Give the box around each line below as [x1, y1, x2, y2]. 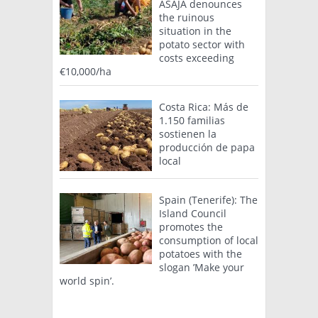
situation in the [159, 24, 231, 38]
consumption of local [159, 234, 258, 248]
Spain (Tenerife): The [159, 193, 258, 207]
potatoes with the [159, 247, 242, 261]
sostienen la [159, 127, 216, 141]
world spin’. [60, 274, 114, 288]
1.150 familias [159, 114, 225, 128]
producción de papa [159, 141, 255, 155]
